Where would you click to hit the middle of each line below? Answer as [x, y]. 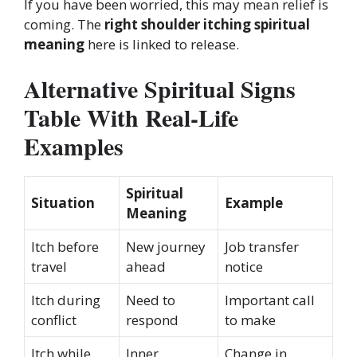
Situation [63, 203]
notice [244, 267]
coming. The [64, 24]
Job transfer [262, 247]
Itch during [66, 300]
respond [152, 320]
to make [250, 320]
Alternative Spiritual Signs [160, 89]
